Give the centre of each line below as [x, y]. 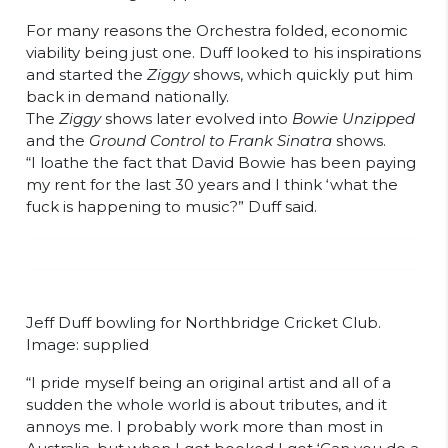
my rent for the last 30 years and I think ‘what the [212, 185]
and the [57, 141]
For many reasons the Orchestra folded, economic [217, 31]
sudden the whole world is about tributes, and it [206, 405]
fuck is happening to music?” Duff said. [171, 207]
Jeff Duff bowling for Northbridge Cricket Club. [203, 323]
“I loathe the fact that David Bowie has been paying [221, 163]
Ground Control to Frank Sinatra [210, 141]
